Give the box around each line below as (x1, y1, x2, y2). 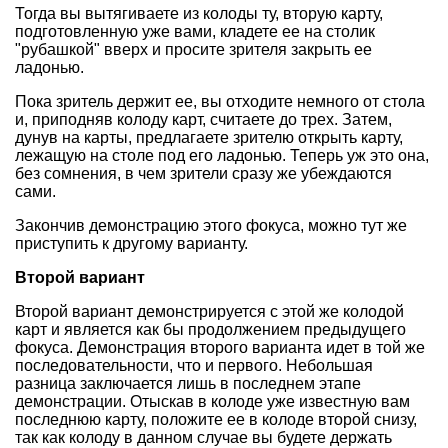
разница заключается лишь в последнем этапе (15, 375, 361, 392)
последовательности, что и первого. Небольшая (15, 357, 373, 374)
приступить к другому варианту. (15, 235, 248, 252)
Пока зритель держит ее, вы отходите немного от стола (15, 93, 425, 110)
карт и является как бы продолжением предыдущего (15, 321, 406, 338)
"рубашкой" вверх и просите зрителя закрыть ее (15, 41, 372, 58)
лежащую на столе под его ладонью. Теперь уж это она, (15, 147, 429, 164)
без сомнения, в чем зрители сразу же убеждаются (15, 165, 392, 182)
